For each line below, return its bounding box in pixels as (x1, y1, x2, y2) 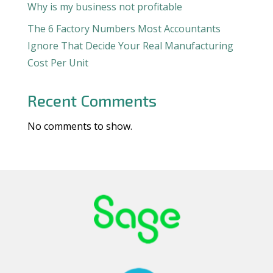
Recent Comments (27, 91, 157, 110)
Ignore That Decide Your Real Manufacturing (27, 39, 233, 52)
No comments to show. (27, 119, 132, 133)
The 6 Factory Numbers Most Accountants (27, 22, 221, 35)
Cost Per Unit (27, 56, 88, 69)
